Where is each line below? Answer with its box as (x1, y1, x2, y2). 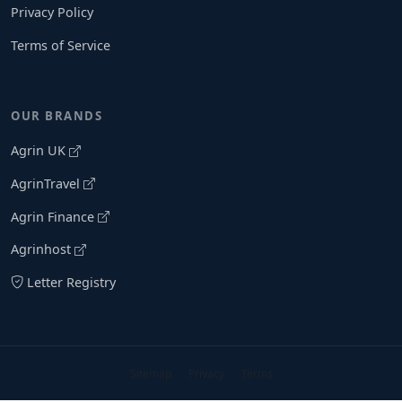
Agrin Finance (11, 207, 98, 225)
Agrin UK (11, 142, 69, 160)
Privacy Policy (11, 4, 93, 22)
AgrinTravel (11, 174, 83, 192)
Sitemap (129, 366, 171, 381)
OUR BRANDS (11, 108, 102, 125)
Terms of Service (11, 36, 110, 54)
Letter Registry (27, 273, 116, 291)
